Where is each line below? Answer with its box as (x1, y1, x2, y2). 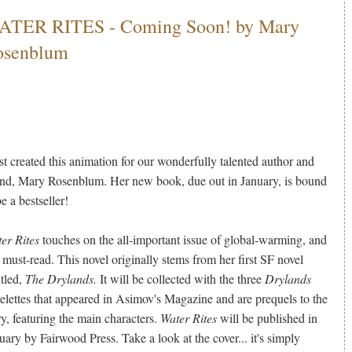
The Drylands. (25, 269, 97, 287)
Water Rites (160, 309, 218, 326)
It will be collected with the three (97, 269, 266, 287)
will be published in (217, 309, 318, 326)
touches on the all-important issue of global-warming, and (39, 230, 328, 247)
